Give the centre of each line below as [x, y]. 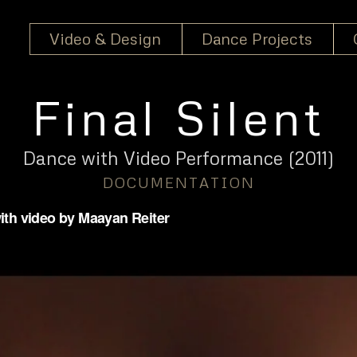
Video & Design [105, 38]
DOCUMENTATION [178, 182]
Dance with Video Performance [153, 158]
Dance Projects [257, 38]
